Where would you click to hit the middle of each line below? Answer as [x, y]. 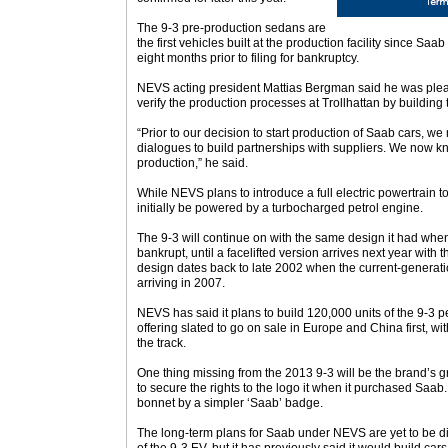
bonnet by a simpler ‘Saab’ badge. [230, 403]
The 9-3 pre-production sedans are [231, 28]
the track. [161, 343]
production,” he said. [192, 163]
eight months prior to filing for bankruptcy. [248, 58]
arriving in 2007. [181, 283]
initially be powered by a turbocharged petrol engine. [280, 208]
